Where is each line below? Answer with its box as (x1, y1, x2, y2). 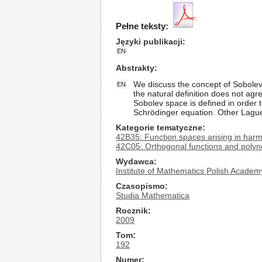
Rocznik (116, 206, 148, 215)
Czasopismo (116, 181, 165, 191)
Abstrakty (116, 63, 154, 73)
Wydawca (116, 157, 154, 166)
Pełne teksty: (116, 21, 168, 31)
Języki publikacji (116, 37, 182, 46)
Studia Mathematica (116, 191, 189, 200)
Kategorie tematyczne (116, 123, 202, 132)
